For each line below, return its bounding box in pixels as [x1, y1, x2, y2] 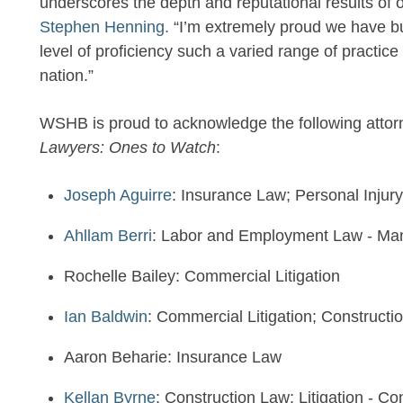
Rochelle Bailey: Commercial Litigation [64, 267, 340, 285]
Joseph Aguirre [64, 186, 172, 204]
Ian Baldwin [64, 308, 148, 326]
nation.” [40, 67, 94, 85]
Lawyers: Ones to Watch [40, 139, 216, 157]
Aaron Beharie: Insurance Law [64, 348, 282, 366]
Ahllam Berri [64, 227, 152, 245]
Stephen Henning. [40, 18, 169, 36]
